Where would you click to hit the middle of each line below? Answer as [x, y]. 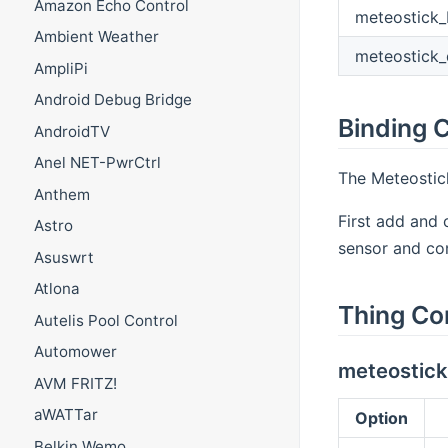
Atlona [56, 289]
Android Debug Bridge [112, 100]
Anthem [61, 194]
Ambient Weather [96, 37]
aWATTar [65, 415]
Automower [75, 352]
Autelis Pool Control [105, 320]
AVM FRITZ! [75, 383]
